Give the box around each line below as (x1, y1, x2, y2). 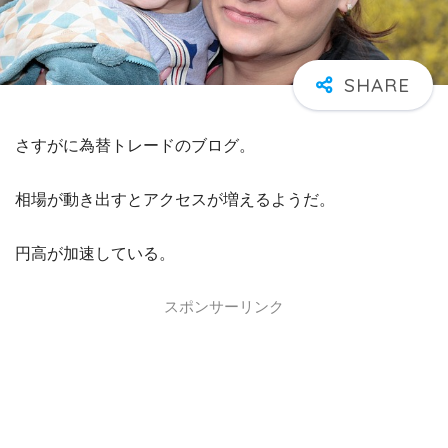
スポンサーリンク (164, 297, 284, 317)
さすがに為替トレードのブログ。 (15, 137, 255, 155)
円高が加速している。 (15, 245, 175, 263)
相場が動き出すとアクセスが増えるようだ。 (15, 191, 335, 209)
